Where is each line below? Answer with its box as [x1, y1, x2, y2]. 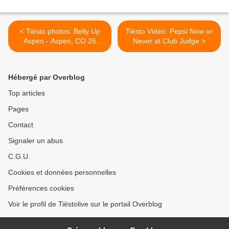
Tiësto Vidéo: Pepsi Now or [126, 27, 213, 36]
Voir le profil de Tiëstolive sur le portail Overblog [8, 200, 162, 209]
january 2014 [38, 47, 81, 55]
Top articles [8, 89, 45, 98]
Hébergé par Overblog [8, 73, 85, 82]
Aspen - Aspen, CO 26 [24, 37, 96, 45]
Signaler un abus [8, 136, 63, 145]
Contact [8, 121, 33, 129]
